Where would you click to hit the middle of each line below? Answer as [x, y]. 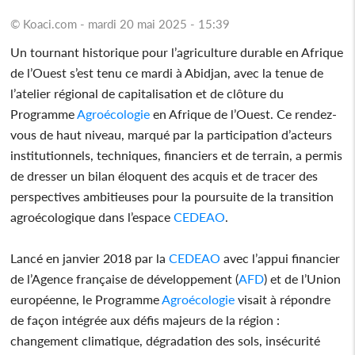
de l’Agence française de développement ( [125, 278]
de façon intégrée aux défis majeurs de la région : [145, 319]
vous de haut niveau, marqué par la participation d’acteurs [172, 134]
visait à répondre [283, 299]
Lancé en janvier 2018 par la [90, 258]
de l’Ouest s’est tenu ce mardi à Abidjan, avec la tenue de [167, 72]
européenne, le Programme [86, 299]
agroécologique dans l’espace [92, 216]
